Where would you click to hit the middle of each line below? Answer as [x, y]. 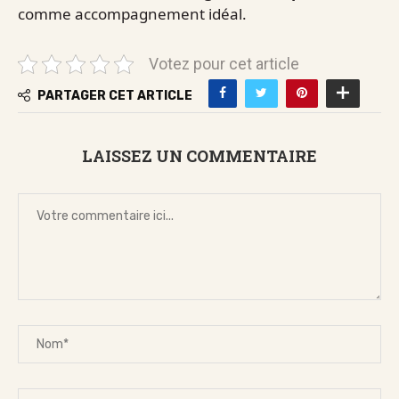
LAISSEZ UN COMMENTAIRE [199, 156]
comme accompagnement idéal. [132, 14]
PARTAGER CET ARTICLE [115, 95]
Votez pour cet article [224, 65]
